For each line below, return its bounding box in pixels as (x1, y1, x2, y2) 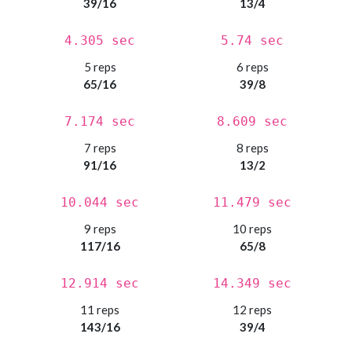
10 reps (233, 222, 272, 236)
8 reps (236, 141, 269, 156)
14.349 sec (213, 276, 291, 291)
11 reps (80, 302, 119, 317)
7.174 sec (64, 114, 135, 130)
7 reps (83, 141, 116, 156)
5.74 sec (221, 33, 284, 49)
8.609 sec (217, 114, 288, 130)
